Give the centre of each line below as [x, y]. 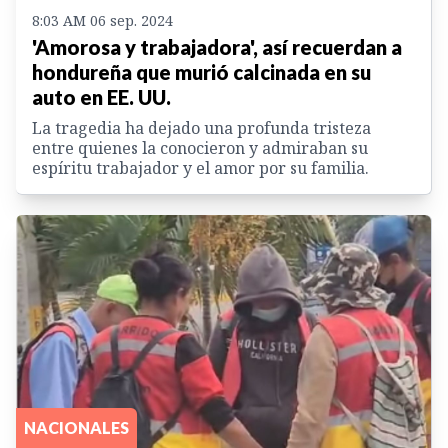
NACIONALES [76, 427]
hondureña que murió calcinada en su [201, 71]
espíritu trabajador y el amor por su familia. [200, 167]
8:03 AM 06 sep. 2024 [102, 20]
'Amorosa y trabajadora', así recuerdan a [217, 46]
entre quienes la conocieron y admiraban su [200, 147]
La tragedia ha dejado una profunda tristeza [201, 127]
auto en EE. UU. [101, 96]
